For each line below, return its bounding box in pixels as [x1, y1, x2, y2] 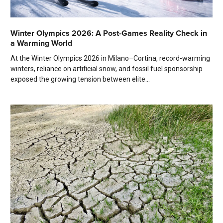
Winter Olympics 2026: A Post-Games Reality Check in [10, 27, 207, 39]
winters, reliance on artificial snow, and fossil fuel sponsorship [10, 65, 203, 73]
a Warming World [10, 37, 72, 49]
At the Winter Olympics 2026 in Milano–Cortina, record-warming [10, 54, 210, 63]
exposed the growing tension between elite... [10, 75, 150, 84]
